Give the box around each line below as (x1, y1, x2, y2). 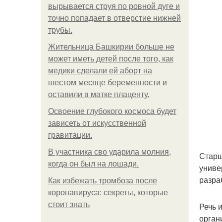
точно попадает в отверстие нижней (48, 14, 181, 22)
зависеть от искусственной (48, 119, 146, 127)
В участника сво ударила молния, (48, 148, 171, 156)
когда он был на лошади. (48, 160, 139, 168)
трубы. (48, 26, 72, 34)
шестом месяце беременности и (48, 78, 167, 87)
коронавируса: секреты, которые (48, 188, 168, 197)
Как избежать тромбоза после (48, 176, 157, 185)
